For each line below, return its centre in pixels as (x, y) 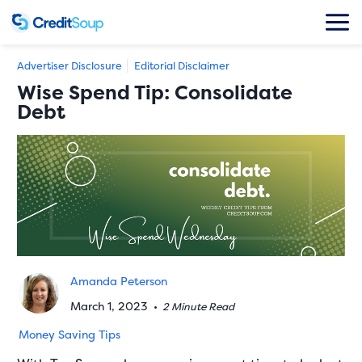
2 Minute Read (199, 307)
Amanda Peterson (119, 281)
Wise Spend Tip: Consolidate (155, 93)
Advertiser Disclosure (70, 65)
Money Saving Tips (70, 334)
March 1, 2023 (111, 306)
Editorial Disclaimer (182, 65)
